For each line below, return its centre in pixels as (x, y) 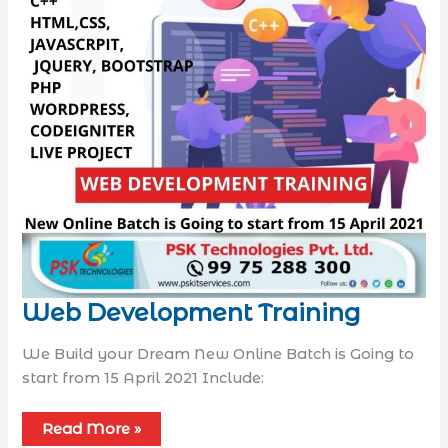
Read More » (92, 428)
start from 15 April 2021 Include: (143, 377)
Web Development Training (191, 313)
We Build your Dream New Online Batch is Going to (218, 353)
